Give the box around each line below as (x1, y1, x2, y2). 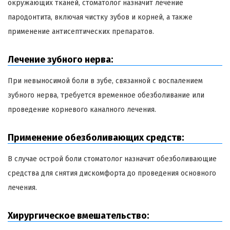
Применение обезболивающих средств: (8, 132, 184, 144)
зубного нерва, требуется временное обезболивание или (8, 91, 204, 100)
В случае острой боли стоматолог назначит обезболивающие (8, 155, 217, 164)
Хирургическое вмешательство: (8, 210, 149, 222)
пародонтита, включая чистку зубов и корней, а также (8, 13, 193, 22)
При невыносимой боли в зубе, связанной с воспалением (8, 76, 203, 86)
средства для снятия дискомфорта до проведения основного (8, 169, 216, 178)
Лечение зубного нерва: (8, 54, 113, 66)
